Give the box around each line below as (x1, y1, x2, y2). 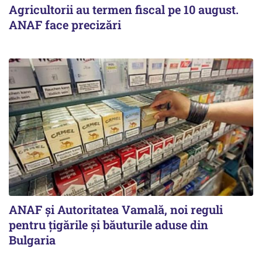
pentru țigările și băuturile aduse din (9, 216, 208, 232)
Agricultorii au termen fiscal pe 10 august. (9, 1, 239, 17)
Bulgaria (9, 232, 56, 247)
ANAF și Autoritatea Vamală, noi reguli (9, 201, 223, 217)
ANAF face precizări (9, 16, 121, 32)
